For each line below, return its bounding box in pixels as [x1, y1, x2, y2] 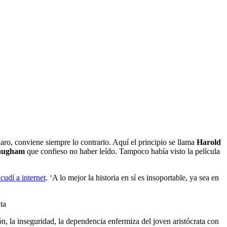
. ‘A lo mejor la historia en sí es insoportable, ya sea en [46, 173, 219, 182]
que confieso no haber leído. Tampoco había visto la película [25, 146, 220, 156]
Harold [197, 137, 221, 146]
